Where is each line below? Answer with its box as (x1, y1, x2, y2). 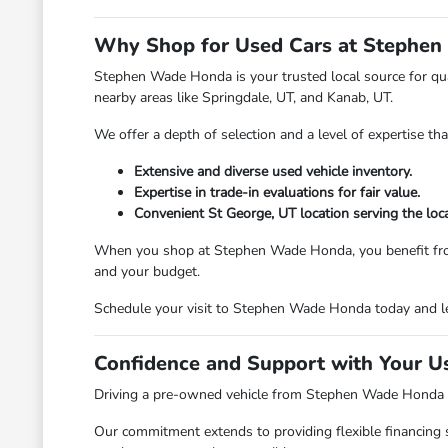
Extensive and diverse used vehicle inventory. (134, 162, 413, 181)
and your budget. (94, 262, 201, 281)
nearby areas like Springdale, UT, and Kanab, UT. (94, 88, 394, 107)
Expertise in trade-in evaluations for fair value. (134, 183, 421, 202)
